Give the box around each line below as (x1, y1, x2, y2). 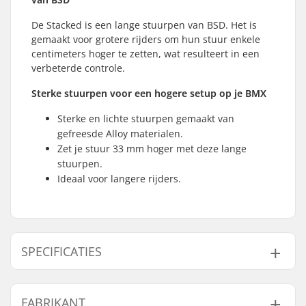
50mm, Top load (163, 278, 237, 291)
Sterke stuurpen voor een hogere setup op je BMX (31, 87, 266, 100)
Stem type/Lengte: (42, 278, 124, 291)
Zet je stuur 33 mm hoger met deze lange (57, 142, 247, 155)
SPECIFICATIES (21, 243, 102, 260)
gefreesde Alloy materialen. (57, 127, 183, 140)
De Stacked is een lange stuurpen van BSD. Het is (31, 18, 257, 31)
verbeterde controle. (31, 61, 125, 74)
